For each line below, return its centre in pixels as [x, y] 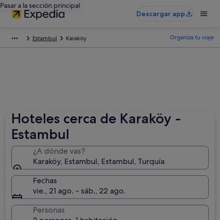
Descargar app [161, 14]
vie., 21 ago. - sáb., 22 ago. [80, 191]
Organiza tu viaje [192, 37]
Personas [49, 210]
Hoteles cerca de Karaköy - [96, 118]
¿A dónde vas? [59, 151]
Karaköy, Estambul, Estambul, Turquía [99, 161]
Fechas [45, 180]
